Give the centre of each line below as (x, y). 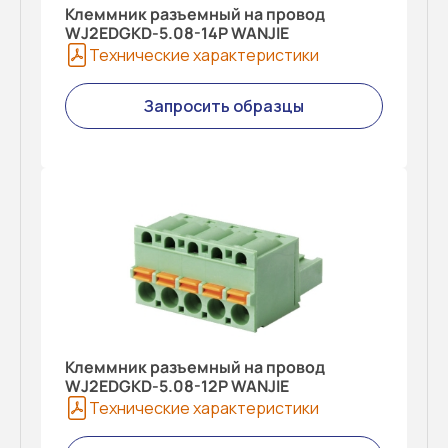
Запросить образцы (224, 106)
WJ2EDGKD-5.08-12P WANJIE (177, 386)
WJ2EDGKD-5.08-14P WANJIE (177, 33)
